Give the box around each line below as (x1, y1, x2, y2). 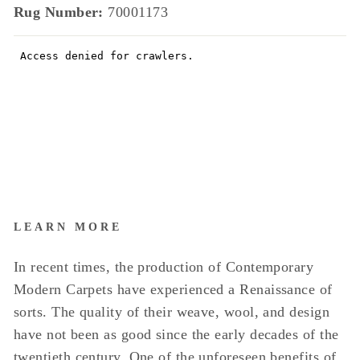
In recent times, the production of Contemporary (14, 259, 314, 275)
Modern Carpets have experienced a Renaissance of (14, 281, 333, 297)
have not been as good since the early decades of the (14, 326, 339, 342)
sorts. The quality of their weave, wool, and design (14, 304, 329, 320)
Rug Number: (14, 4, 108, 20)
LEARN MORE (14, 221, 123, 233)
